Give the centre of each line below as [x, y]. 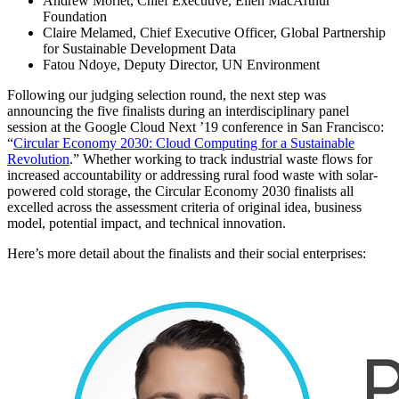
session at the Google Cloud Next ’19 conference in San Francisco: [195, 126]
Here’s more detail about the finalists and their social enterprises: [187, 253]
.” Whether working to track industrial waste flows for [221, 159]
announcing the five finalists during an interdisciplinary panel [178, 110]
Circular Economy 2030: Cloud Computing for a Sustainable [184, 142]
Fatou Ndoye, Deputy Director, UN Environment [181, 64]
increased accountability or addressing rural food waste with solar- [192, 175]
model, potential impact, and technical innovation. [147, 223]
